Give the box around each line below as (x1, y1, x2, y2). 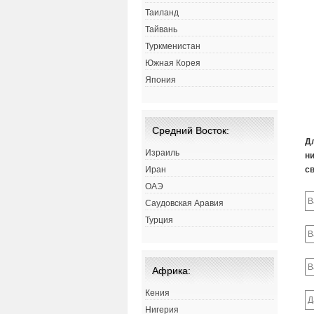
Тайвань (145, 25, 177, 35)
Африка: (152, 265, 191, 277)
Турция (145, 215, 173, 226)
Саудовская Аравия (145, 198, 224, 209)
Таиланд (145, 8, 179, 18)
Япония (145, 75, 176, 86)
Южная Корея (145, 58, 200, 69)
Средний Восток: (152, 125, 229, 137)
